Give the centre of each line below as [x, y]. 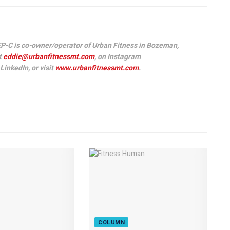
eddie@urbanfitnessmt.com [49, 56]
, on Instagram [118, 56]
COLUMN [111, 223]
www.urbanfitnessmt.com [97, 68]
